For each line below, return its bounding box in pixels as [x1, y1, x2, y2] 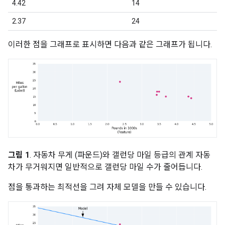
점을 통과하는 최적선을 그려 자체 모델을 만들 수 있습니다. [8, 182, 206, 192]
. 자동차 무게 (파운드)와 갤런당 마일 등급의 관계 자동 [30, 150, 210, 160]
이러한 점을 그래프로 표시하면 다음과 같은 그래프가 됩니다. [8, 40, 212, 49]
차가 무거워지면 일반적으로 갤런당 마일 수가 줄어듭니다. [8, 162, 202, 172]
